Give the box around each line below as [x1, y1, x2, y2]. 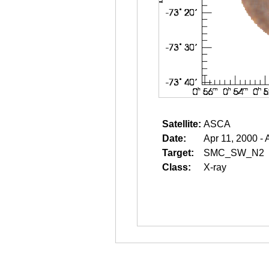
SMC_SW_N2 [204, 148, 264, 158]
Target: [162, 148, 194, 158]
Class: [162, 162, 191, 172]
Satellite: [162, 119, 201, 129]
